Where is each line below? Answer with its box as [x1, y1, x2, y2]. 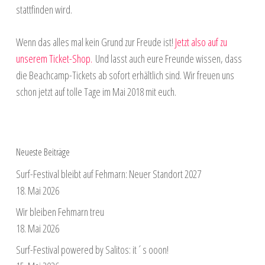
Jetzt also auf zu [174, 34, 227, 49]
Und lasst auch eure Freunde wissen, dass [92, 51, 242, 66]
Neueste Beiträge [15, 145, 70, 159]
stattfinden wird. [15, 2, 72, 17]
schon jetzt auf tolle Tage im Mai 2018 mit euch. [15, 84, 176, 99]
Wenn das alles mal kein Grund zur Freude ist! [15, 34, 175, 49]
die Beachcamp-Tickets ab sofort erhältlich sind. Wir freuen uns [15, 67, 234, 82]
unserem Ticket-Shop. [15, 51, 92, 66]
